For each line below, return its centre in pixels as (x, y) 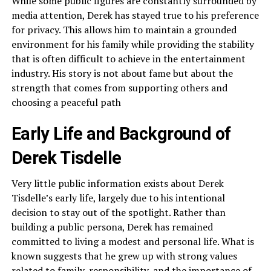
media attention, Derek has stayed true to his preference (135, 15)
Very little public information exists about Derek (117, 183)
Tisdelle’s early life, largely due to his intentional (118, 198)
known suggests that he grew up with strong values (124, 256)
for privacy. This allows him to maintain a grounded (124, 29)
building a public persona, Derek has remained (112, 227)
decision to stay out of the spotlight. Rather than (118, 212)
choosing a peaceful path (66, 102)
